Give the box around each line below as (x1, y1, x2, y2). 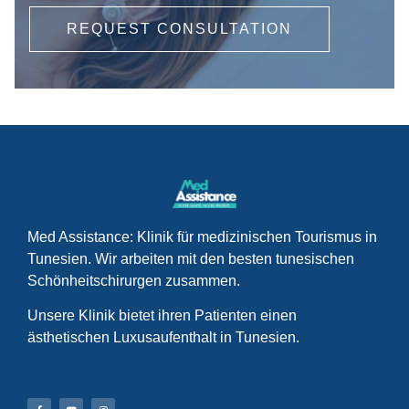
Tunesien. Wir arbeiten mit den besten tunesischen (27, 250, 354, 267)
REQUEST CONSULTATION (67, 20, 292, 37)
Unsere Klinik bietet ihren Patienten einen (27, 308, 297, 324)
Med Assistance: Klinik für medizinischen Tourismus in (27, 228, 377, 245)
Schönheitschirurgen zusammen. (27, 272, 240, 288)
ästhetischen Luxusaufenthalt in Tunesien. (27, 330, 299, 346)
